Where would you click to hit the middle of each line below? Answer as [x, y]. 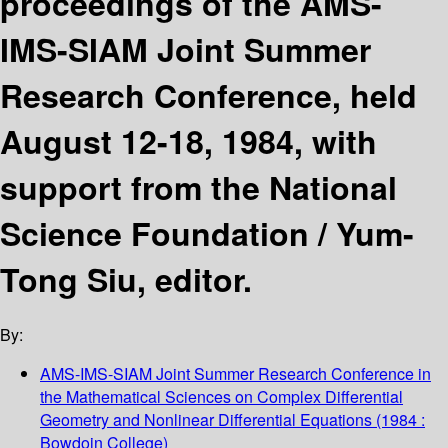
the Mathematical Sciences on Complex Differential [221, 397]
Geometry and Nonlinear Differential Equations [206, 420]
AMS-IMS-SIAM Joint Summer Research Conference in [235, 374]
